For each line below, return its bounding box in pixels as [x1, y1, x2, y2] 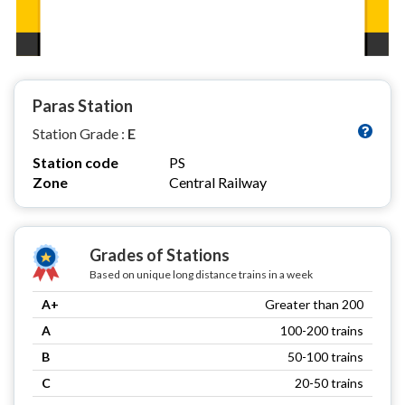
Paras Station [33, 95, 133, 116]
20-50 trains [295, 374, 363, 391]
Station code [33, 153, 118, 171]
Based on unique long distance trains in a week [89, 267, 313, 281]
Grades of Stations [89, 244, 230, 265]
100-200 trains [280, 322, 363, 338]
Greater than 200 [265, 296, 363, 312]
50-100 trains [287, 348, 363, 364]
